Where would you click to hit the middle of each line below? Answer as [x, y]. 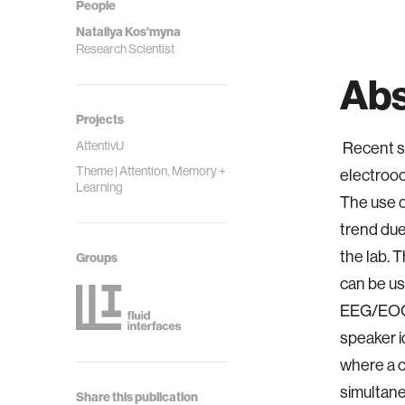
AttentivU [100, 146]
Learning [99, 187]
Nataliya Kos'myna [128, 32]
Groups [97, 258]
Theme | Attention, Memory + [151, 171]
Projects [100, 120]
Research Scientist [125, 49]
